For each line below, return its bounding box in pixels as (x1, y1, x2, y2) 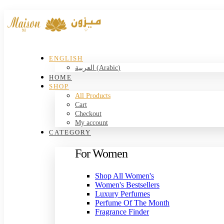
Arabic (99, 64, 118, 71)
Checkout (75, 110, 101, 117)
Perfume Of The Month (95, 198, 169, 207)
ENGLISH (49, 54, 83, 62)
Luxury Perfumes (95, 189, 150, 198)
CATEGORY (49, 128, 91, 136)
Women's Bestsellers (95, 180, 159, 189)
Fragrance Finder (95, 207, 149, 216)
